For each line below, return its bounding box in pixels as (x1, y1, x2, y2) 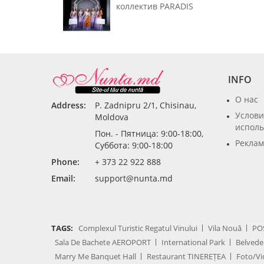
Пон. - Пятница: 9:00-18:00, (95, 128, 203, 140)
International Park (161, 237, 225, 248)
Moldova (95, 111, 128, 123)
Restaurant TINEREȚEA (147, 251, 226, 262)
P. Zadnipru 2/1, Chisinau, (95, 100, 196, 111)
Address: (51, 100, 86, 111)
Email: (51, 173, 75, 184)
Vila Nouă (208, 223, 242, 234)
